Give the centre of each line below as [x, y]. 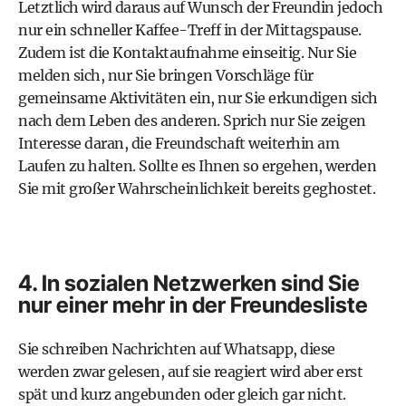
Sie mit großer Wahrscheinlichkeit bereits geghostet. [197, 188]
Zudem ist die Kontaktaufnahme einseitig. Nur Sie [187, 52]
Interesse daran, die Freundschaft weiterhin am [179, 143]
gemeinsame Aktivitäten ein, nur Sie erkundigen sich [198, 97]
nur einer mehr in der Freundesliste [193, 304]
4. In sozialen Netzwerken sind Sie [189, 283]
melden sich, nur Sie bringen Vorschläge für [166, 75]
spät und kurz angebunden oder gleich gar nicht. [182, 394]
